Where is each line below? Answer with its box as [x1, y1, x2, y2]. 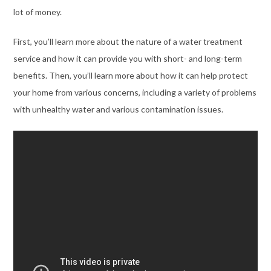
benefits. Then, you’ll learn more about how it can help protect [13, 70, 248, 81]
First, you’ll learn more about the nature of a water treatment [13, 36, 243, 47]
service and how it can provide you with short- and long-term [13, 53, 242, 64]
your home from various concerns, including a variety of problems [13, 87, 256, 98]
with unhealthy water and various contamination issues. [13, 104, 223, 115]
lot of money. [13, 7, 62, 18]
